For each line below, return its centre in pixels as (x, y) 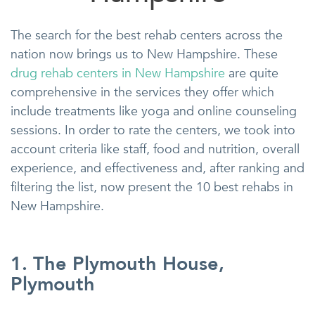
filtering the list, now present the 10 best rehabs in (152, 187)
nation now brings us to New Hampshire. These (144, 54)
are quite (252, 73)
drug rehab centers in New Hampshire (118, 73)
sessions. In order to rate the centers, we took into (153, 130)
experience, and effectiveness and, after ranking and (157, 168)
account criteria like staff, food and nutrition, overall (155, 149)
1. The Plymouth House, (117, 264)
